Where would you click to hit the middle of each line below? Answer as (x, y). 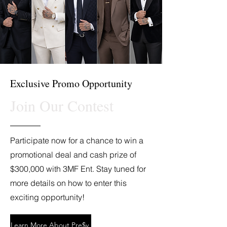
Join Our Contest (62, 105)
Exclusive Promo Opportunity (71, 83)
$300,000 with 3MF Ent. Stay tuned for (78, 169)
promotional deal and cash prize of (73, 155)
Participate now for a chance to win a (77, 140)
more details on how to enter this (68, 183)
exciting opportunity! (47, 197)
